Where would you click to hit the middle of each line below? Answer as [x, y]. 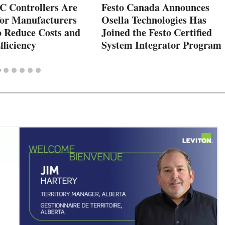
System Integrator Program [161, 45]
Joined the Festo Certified [157, 32]
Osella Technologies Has [154, 20]
